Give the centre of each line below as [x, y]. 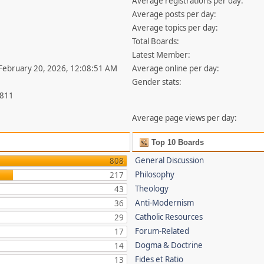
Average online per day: [176, 68]
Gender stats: [157, 82]
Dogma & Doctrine [169, 245]
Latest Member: [161, 55]
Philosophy [155, 174]
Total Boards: [156, 41]
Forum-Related [162, 231]
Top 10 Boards [177, 142]
